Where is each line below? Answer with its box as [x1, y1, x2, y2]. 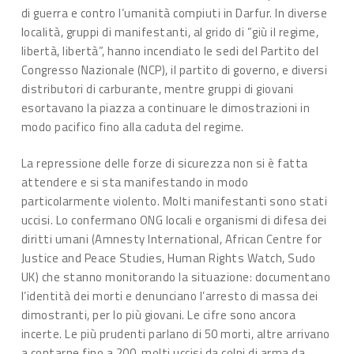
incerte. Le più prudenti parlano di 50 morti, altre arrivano [21, 325, 330, 343]
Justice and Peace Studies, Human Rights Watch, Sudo [21, 249, 316, 267]
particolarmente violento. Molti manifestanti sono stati [21, 192, 328, 210]
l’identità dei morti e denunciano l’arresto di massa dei [21, 287, 318, 305]
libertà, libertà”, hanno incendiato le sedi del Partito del [21, 41, 319, 60]
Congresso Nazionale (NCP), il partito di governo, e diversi [21, 60, 328, 79]
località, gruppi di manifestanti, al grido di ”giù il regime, [21, 22, 319, 41]
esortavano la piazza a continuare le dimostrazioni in [21, 98, 311, 117]
